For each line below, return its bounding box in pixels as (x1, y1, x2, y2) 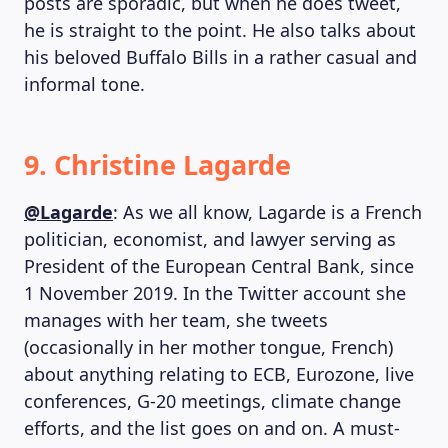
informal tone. (24, 72, 145, 96)
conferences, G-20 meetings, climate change (24, 389, 401, 413)
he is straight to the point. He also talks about (24, 18, 416, 42)
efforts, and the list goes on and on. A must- (24, 416, 400, 440)
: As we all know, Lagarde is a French (113, 200, 422, 224)
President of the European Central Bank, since (24, 254, 414, 278)
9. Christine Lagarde (24, 146, 291, 183)
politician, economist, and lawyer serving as (24, 227, 396, 251)
